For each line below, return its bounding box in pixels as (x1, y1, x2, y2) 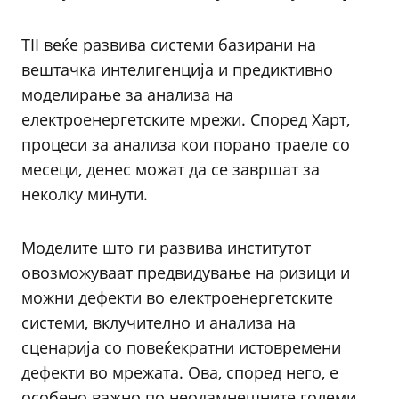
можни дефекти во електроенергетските (21, 287, 333, 308)
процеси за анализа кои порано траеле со (21, 134, 350, 155)
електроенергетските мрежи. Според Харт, (21, 109, 350, 130)
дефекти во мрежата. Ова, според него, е (21, 362, 338, 383)
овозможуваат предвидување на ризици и (21, 262, 350, 283)
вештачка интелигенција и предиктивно (21, 59, 333, 80)
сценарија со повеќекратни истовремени (21, 337, 341, 358)
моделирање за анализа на (21, 84, 233, 105)
